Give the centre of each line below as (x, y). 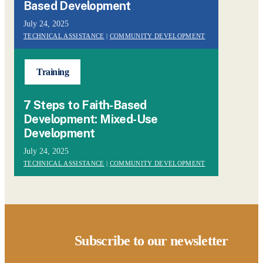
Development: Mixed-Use (91, 119)
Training (53, 72)
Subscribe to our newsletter (151, 240)
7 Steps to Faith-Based (85, 105)
